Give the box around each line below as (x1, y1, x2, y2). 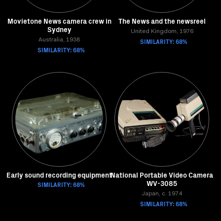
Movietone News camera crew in (7, 16, 111, 26)
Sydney (47, 24, 72, 34)
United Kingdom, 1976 (130, 29, 193, 35)
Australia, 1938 (38, 37, 80, 43)
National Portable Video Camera (110, 170, 213, 180)
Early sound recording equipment (6, 170, 112, 180)
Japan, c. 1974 (142, 191, 182, 197)
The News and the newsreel (118, 16, 206, 26)
